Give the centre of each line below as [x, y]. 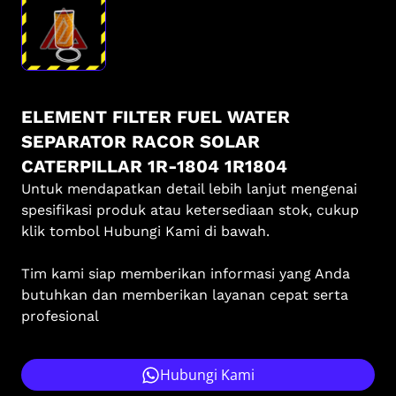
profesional [60, 316]
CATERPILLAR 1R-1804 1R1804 [154, 166]
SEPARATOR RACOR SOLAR [141, 141]
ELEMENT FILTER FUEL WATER [156, 117]
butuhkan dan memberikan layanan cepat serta [185, 295]
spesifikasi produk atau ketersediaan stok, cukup [190, 210]
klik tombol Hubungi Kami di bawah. [145, 231]
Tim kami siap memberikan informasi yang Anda [186, 274]
